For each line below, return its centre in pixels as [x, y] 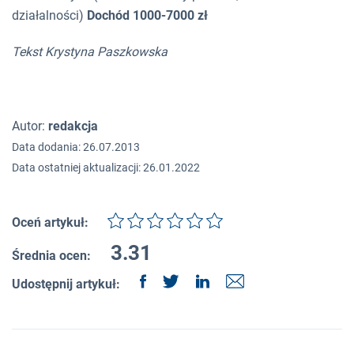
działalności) [49, 16]
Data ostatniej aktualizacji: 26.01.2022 [106, 168]
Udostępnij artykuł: [68, 284]
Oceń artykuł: [50, 223]
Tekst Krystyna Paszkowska [90, 52]
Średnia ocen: [51, 256]
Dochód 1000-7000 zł [149, 16]
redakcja [73, 126]
